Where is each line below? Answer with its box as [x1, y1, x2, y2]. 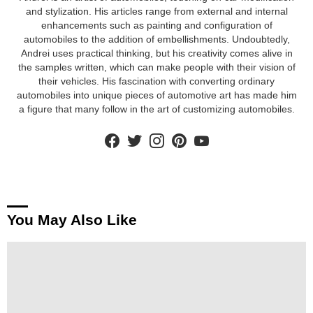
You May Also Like [7, 211, 137, 228]
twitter [139, 126, 162, 137]
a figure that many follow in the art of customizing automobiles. [18, 103, 295, 115]
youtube [206, 126, 238, 137]
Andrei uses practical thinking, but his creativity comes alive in [20, 48, 293, 59]
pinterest [184, 126, 217, 137]
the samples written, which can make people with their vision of [17, 61, 296, 73]
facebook [117, 126, 152, 137]
